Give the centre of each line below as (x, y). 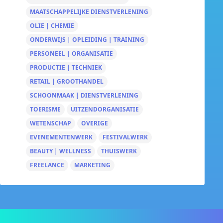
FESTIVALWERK (125, 137)
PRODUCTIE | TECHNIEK (66, 67)
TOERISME (45, 109)
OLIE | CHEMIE (52, 26)
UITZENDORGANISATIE (105, 109)
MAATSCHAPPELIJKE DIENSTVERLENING (89, 12)
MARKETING (92, 165)
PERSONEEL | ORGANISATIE (71, 54)
